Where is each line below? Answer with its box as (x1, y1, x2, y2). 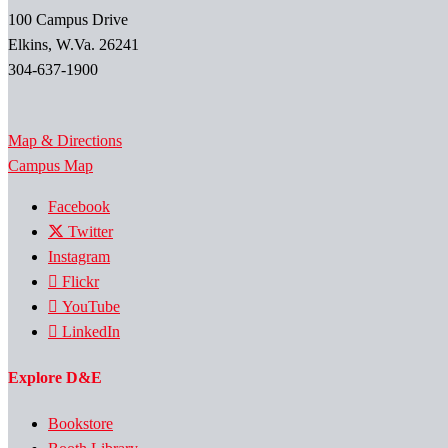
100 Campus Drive (8, 10, 128, 28)
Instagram (48, 247, 110, 265)
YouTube (62, 297, 120, 315)
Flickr (62, 272, 99, 290)
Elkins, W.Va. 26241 (8, 35, 139, 53)
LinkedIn (62, 322, 120, 340)
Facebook (48, 197, 110, 215)
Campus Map (8, 156, 93, 174)
